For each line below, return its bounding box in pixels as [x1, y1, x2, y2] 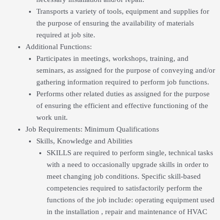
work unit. [36, 113, 68, 121]
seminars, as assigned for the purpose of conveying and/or [36, 66, 215, 74]
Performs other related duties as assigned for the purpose [36, 89, 210, 98]
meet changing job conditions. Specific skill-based [47, 172, 201, 180]
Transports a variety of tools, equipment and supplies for [36, 7, 209, 15]
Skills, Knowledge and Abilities [36, 137, 133, 145]
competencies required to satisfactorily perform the [47, 184, 203, 192]
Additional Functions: [25, 42, 92, 51]
